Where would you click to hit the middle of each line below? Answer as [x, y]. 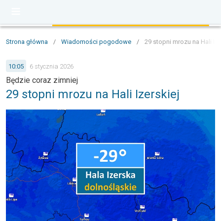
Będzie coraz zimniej [42, 80]
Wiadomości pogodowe [96, 42]
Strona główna [27, 42]
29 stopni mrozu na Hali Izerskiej [93, 94]
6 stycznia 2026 [52, 66]
